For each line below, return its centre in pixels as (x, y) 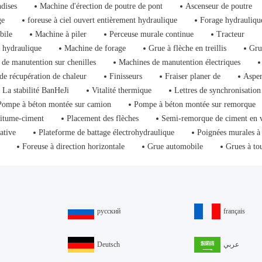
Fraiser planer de (193, 76)
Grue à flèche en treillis (188, 48)
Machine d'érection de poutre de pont (101, 6)
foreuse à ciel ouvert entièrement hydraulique (103, 20)
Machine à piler (61, 34)
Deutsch (109, 244)
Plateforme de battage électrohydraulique (107, 132)
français (234, 211)
